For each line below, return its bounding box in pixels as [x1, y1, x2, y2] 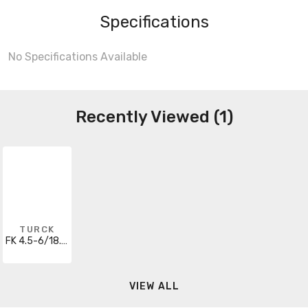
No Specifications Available [8, 49, 147, 63]
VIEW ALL [129, 280, 180, 293]
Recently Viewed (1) [75, 107, 233, 126]
